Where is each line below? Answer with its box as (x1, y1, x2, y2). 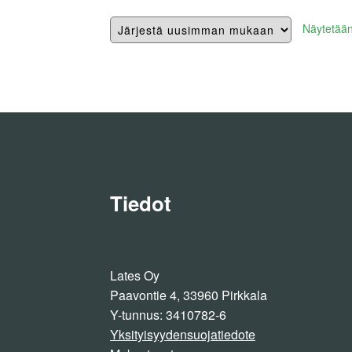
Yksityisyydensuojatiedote (110, 325, 256, 344)
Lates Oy (110, 266, 160, 285)
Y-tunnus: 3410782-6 (110, 306, 227, 324)
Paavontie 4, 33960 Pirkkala (110, 286, 268, 305)
